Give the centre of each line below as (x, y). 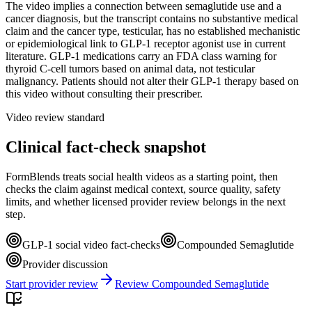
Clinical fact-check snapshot (106, 147)
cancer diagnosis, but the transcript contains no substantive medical (152, 18)
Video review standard (55, 117)
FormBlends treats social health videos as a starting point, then (142, 176)
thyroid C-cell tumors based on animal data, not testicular (130, 68)
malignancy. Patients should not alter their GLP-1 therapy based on (152, 81)
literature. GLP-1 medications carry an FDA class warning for (141, 56)
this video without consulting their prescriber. (104, 93)
